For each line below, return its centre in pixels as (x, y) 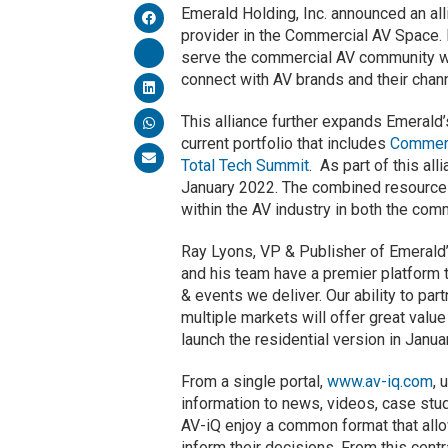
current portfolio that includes (286, 143)
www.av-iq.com (380, 381)
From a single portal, (254, 381)
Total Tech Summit (245, 165)
